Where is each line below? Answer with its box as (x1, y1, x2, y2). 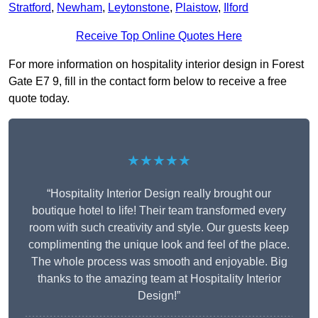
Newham (57, 1, 102, 14)
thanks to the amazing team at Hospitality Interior (37, 273, 281, 285)
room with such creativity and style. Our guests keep (29, 221, 289, 234)
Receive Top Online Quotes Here (76, 30, 242, 43)
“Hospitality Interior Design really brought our (47, 187, 271, 200)
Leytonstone (108, 1, 170, 14)
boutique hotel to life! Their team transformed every (32, 204, 286, 217)
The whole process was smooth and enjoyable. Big (31, 256, 287, 268)
